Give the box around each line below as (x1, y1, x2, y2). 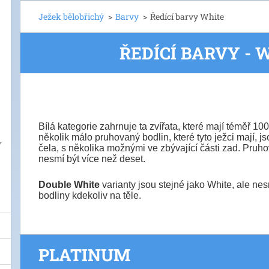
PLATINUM (38, 244, 130, 266)
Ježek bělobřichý (38, 11, 104, 22)
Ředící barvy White (150, 11, 224, 22)
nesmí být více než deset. (38, 154, 145, 164)
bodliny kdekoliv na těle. (38, 190, 141, 201)
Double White (38, 180, 102, 190)
